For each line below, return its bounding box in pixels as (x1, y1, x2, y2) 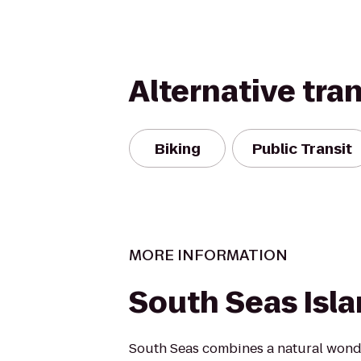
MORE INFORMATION (129, 245, 288, 265)
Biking (154, 138, 201, 159)
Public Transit (252, 138, 352, 159)
